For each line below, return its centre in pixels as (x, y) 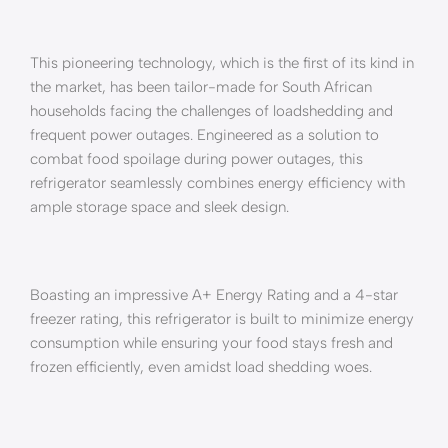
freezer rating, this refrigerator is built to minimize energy (222, 319)
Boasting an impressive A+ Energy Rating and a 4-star (214, 295)
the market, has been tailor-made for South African (201, 87)
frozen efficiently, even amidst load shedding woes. (201, 367)
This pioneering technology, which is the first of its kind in (222, 63)
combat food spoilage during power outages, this (196, 159)
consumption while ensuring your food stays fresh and (211, 343)
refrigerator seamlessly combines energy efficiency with (217, 183)
